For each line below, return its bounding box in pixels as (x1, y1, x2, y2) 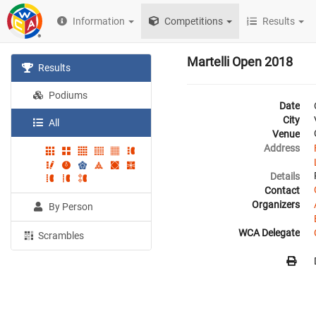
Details (270, 171, 300, 182)
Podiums (47, 90, 88, 101)
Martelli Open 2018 (187, 54, 293, 69)
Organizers (252, 199, 300, 210)
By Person (47, 201, 94, 213)
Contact (265, 185, 300, 196)
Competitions (162, 16, 224, 27)
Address (264, 142, 300, 154)
